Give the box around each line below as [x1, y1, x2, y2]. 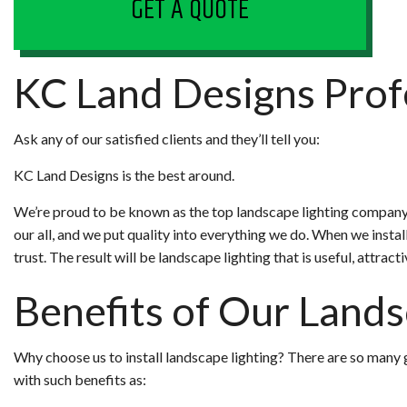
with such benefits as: [14, 370, 146, 388]
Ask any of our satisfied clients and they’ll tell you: [14, 129, 320, 147]
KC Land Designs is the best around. [14, 165, 234, 184]
